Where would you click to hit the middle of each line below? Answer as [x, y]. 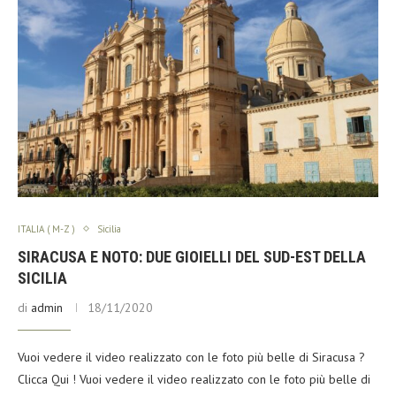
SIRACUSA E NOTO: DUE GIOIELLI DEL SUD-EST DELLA [192, 256]
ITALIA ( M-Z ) [46, 228]
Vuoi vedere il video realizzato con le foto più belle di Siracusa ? [191, 357]
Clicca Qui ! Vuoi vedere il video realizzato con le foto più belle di [194, 379]
